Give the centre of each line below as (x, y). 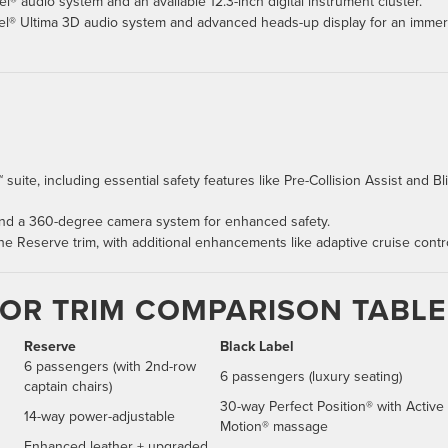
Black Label (257, 346)
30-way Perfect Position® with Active (332, 406)
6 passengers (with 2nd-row (110, 366)
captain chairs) (68, 386)
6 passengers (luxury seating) (311, 376)
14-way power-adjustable (99, 416)
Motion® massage (274, 426)
